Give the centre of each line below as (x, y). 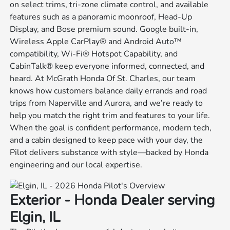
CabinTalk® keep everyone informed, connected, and (107, 66)
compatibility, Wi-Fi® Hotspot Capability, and (94, 54)
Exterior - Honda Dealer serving (112, 200)
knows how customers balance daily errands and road (109, 91)
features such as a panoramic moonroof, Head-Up (101, 17)
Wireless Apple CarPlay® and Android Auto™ (96, 42)
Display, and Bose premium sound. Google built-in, (104, 30)
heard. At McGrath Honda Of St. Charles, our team (103, 79)
